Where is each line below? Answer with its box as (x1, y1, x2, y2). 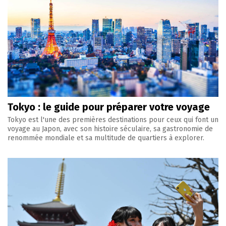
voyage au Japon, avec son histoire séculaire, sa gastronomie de (8, 125, 213, 134)
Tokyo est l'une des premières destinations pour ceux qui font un (8, 116, 218, 125)
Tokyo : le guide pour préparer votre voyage (8, 101, 210, 114)
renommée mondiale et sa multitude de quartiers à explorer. (8, 134, 204, 143)
